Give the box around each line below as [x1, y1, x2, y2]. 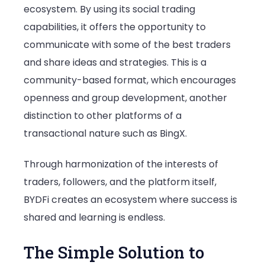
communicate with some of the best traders [24, 38, 231, 52]
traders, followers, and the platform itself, [24, 174, 216, 189]
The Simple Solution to [24, 241, 204, 263]
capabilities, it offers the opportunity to [24, 20, 206, 34]
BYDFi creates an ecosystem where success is [24, 192, 237, 206]
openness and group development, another [24, 91, 227, 105]
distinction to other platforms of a [24, 109, 182, 123]
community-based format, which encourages [24, 73, 236, 88]
